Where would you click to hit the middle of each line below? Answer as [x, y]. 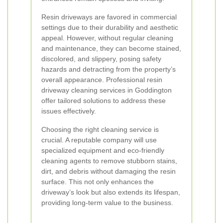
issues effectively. [69, 111]
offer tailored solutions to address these [104, 101]
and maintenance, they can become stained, [111, 48]
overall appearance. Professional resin [102, 80]
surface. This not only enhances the [98, 182]
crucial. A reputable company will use [99, 140]
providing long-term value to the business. [107, 203]
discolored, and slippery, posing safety [101, 59]
